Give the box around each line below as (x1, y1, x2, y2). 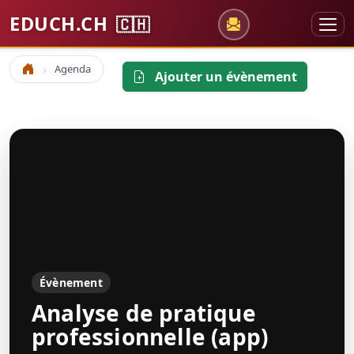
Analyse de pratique (32, 298, 256, 328)
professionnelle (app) (32, 322, 269, 352)
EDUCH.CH (9, 11, 113, 36)
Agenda (55, 62, 91, 76)
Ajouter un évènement (152, 68, 297, 85)
